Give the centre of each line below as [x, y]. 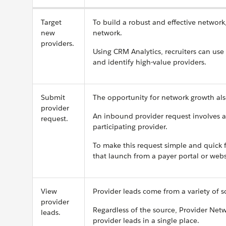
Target [51, 22]
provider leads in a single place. [147, 220]
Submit [53, 97]
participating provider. [131, 126]
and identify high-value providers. [152, 62]
